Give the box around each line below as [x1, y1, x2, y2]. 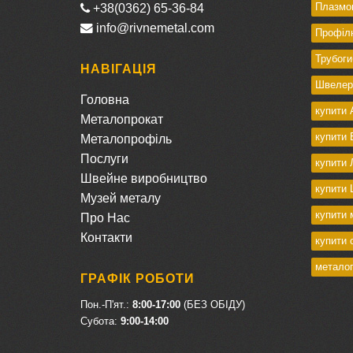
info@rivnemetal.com [93, 21, 214, 35]
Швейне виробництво [80, 172, 207, 186]
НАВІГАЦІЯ [80, 62, 157, 76]
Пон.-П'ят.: [80, 299, 132, 311]
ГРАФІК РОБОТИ [80, 272, 195, 286]
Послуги [80, 152, 128, 166]
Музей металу [80, 191, 161, 206]
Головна [80, 93, 129, 107]
